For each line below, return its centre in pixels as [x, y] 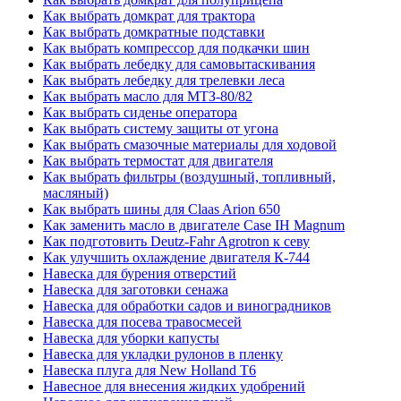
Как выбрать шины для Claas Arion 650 [162, 209]
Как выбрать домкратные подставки [154, 32]
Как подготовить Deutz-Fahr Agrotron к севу [176, 242]
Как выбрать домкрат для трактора [149, 16]
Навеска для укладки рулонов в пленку [163, 354]
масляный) [76, 193]
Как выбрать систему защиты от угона [161, 129]
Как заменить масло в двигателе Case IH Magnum [194, 226]
